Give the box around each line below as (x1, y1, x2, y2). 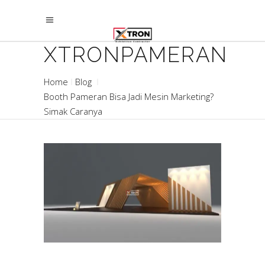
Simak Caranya (44, 105, 102, 118)
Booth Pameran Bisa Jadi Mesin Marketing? (44, 91, 214, 103)
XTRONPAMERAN (44, 43, 228, 67)
